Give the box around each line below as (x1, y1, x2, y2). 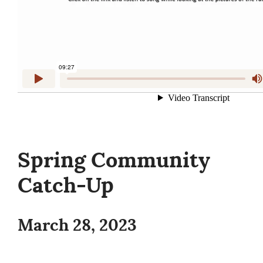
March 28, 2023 (18, 214, 137, 237)
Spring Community (18, 146, 210, 174)
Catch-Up (18, 171, 114, 200)
